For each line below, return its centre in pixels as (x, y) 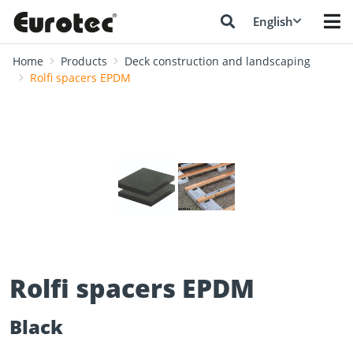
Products (84, 61)
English (273, 21)
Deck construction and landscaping (217, 61)
